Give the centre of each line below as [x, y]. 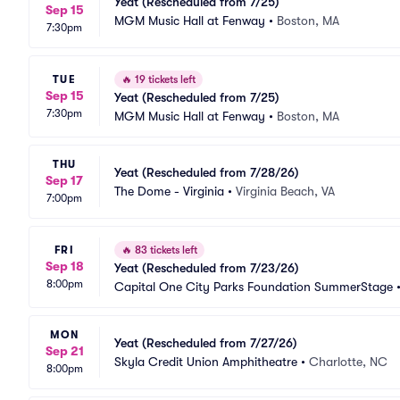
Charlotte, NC [348, 361]
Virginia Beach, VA [285, 191]
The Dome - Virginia [169, 191]
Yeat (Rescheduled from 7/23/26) [207, 268]
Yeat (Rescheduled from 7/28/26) [207, 172]
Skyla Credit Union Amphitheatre [206, 361]
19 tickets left [164, 79]
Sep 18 [64, 266]
